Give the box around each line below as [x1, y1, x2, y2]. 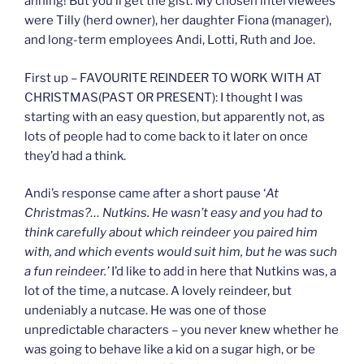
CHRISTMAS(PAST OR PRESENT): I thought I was [24, 89, 303, 105]
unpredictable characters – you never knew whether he [24, 323, 339, 338]
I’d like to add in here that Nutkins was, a [109, 264, 336, 279]
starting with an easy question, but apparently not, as [24, 109, 325, 124]
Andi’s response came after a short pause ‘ [24, 186, 266, 201]
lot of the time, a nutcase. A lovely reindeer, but [24, 284, 292, 299]
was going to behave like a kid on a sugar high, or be [24, 342, 315, 357]
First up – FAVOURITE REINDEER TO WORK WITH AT [24, 70, 322, 85]
